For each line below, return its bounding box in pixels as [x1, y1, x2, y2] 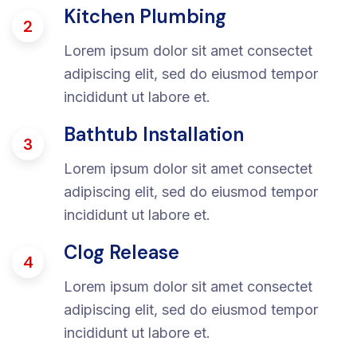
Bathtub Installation [64, 122, 244, 147]
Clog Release [64, 240, 179, 265]
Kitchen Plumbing [64, 4, 226, 29]
